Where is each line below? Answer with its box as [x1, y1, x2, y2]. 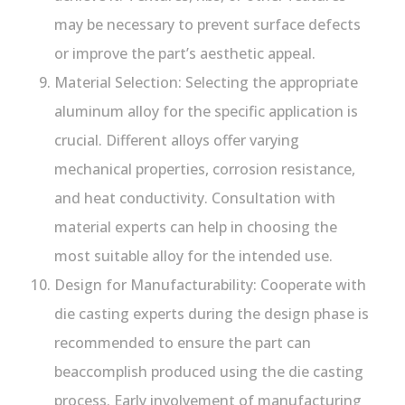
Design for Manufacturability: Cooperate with [54, 274, 366, 295]
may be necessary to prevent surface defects [54, 14, 361, 34]
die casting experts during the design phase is [54, 303, 369, 324]
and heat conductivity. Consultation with [54, 187, 335, 208]
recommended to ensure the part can [54, 332, 311, 353]
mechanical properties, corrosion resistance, [54, 158, 355, 179]
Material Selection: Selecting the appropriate [54, 71, 358, 92]
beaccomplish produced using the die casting [54, 361, 363, 381]
